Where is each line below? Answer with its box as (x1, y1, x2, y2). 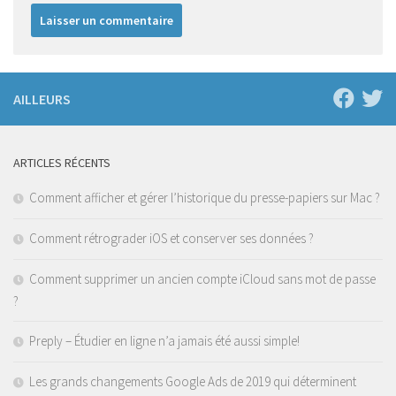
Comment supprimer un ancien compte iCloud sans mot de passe (29, 270, 376, 287)
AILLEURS (13, 89, 71, 108)
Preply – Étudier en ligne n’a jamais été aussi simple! (29, 331, 300, 349)
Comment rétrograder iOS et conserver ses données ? (29, 229, 314, 247)
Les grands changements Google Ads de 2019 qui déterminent (29, 372, 356, 390)
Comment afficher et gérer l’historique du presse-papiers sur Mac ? (29, 188, 380, 206)
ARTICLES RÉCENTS (13, 154, 110, 171)
